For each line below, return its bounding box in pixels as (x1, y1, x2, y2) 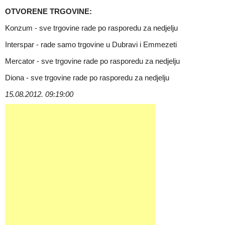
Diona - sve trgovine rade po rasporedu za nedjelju (5, 73, 169, 82)
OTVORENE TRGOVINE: (5, 7, 92, 16)
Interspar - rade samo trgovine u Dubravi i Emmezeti (5, 40, 177, 49)
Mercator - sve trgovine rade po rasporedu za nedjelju (5, 57, 180, 65)
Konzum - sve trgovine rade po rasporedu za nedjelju (5, 24, 178, 32)
